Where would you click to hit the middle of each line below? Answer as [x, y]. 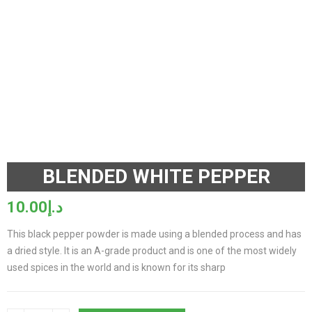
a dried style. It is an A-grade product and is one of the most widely [152, 251]
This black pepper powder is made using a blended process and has [154, 234]
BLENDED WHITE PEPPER [156, 177]
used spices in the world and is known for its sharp [116, 267]
